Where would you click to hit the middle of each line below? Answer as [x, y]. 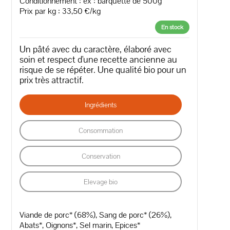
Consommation [101, 130]
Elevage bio [101, 181]
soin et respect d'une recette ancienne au [99, 59]
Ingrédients [101, 104]
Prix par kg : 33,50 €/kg [60, 11]
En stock [172, 27]
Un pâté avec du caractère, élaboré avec [96, 49]
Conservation [101, 156]
